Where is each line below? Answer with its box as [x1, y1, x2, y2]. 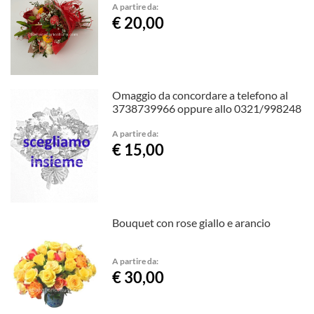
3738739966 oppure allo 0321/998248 [112, 102, 302, 116]
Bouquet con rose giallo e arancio [112, 216, 271, 230]
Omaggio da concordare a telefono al [112, 88, 289, 102]
